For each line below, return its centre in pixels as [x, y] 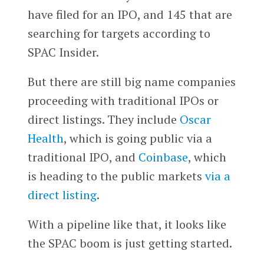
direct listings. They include [103, 119]
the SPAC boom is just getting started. [130, 243]
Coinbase [163, 157]
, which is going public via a [138, 138]
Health [45, 138]
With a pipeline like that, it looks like [127, 224]
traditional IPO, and [83, 157]
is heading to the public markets [116, 176]
